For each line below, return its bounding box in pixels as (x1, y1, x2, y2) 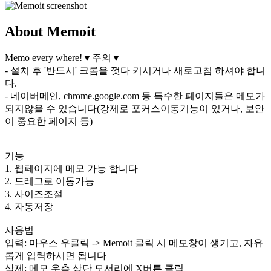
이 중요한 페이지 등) (5, 116, 93, 126)
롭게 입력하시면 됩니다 (5, 250, 106, 261)
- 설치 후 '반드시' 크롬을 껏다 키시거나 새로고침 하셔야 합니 (5, 65, 266, 76)
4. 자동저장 (5, 201, 53, 212)
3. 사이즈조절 (5, 188, 63, 199)
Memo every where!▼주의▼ (5, 52, 121, 63)
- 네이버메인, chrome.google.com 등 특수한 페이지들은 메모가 (5, 90, 265, 101)
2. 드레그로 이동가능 (5, 175, 94, 186)
